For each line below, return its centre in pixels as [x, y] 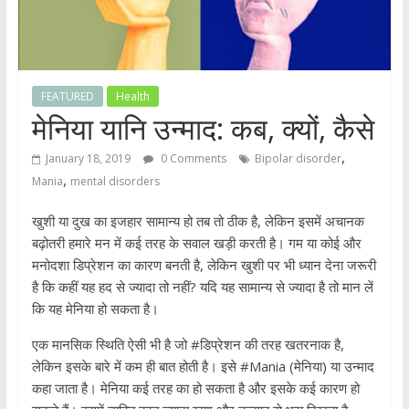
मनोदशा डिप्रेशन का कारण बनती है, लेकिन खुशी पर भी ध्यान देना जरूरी [204, 265]
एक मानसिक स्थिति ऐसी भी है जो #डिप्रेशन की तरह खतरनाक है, [188, 345]
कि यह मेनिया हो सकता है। [95, 309]
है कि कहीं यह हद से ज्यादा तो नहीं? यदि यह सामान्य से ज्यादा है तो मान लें [202, 287]
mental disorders [115, 182]
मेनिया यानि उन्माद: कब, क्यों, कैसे [203, 129]
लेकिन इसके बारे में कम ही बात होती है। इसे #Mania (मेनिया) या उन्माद [203, 367]
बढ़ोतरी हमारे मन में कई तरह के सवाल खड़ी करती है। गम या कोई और [196, 243]
